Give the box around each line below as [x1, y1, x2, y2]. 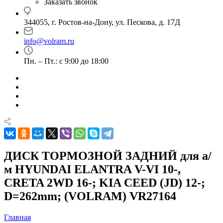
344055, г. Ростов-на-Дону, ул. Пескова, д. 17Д [24, 18, 180, 26]
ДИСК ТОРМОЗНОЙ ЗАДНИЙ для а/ [4, 149, 212, 162]
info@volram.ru [24, 37, 74, 45]
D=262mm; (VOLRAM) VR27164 [4, 189, 176, 203]
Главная [4, 213, 31, 222]
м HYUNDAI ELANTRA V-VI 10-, [4, 162, 181, 176]
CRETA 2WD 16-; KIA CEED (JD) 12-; [4, 176, 205, 189]
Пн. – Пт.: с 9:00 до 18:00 [24, 57, 109, 65]
